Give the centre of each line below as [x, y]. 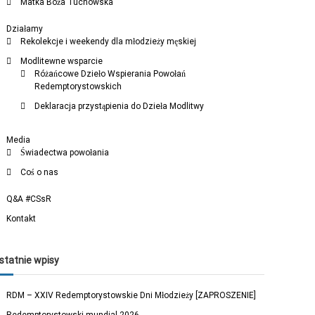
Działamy [25, 29]
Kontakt [21, 219]
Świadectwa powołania [65, 153]
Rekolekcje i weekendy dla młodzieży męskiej [109, 41]
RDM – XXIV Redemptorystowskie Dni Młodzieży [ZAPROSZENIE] [131, 295]
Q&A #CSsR [29, 199]
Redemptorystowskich [78, 86]
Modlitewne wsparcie [62, 61]
